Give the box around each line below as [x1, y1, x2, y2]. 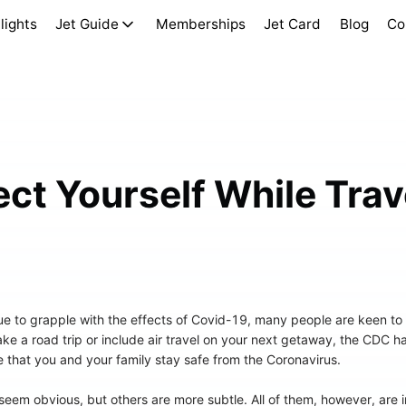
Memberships [155, 15, 246, 33]
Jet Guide [55, 15, 120, 33]
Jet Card [264, 15, 322, 33]
